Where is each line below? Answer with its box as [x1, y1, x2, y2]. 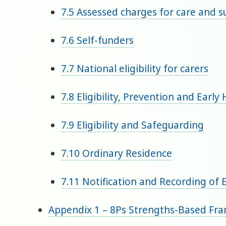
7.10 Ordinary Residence [61, 147, 173, 160]
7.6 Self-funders [61, 34, 134, 47]
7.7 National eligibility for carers [61, 62, 209, 76]
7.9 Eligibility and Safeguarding [61, 119, 204, 132]
